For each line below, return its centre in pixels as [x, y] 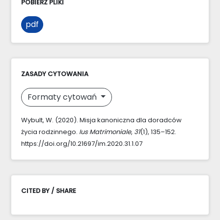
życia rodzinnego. [50, 132]
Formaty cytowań [63, 97]
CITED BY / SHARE [49, 191]
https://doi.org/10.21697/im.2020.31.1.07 [82, 143]
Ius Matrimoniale [105, 132]
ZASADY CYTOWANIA [55, 74]
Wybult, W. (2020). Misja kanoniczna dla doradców [101, 120]
